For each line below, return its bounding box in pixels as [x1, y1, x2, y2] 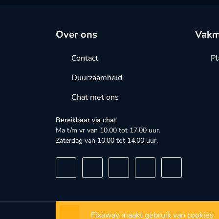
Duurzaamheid [71, 72, 122, 83]
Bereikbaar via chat [56, 115, 116, 125]
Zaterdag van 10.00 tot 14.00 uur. [56, 135, 158, 145]
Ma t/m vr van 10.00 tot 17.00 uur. [56, 125, 160, 135]
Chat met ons [71, 91, 119, 103]
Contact [71, 52, 98, 64]
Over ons [56, 27, 97, 41]
